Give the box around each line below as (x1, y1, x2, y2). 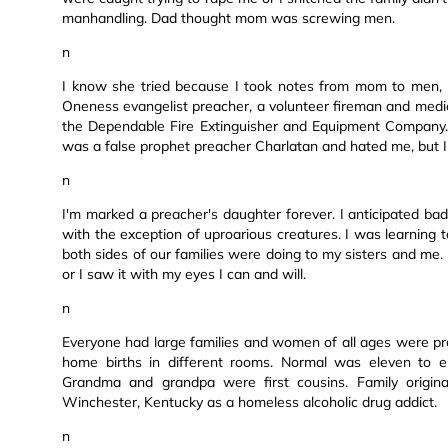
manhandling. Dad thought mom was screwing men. (62, 9, 395, 28)
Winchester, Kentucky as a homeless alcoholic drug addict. (62, 393, 437, 412)
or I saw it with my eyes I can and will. (62, 265, 306, 284)
